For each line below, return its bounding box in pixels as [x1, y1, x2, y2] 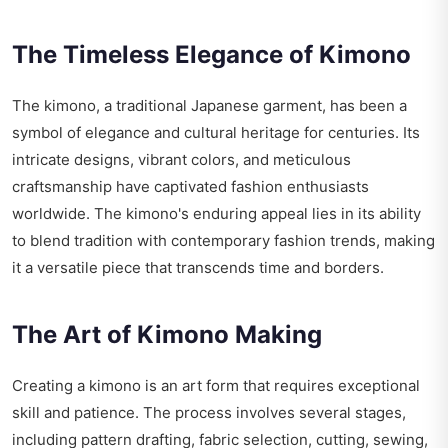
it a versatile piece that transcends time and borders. [12, 258, 384, 278]
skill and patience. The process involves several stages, [12, 403, 406, 423]
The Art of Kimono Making [12, 320, 322, 350]
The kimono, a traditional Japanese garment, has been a [12, 96, 407, 116]
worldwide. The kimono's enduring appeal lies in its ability [12, 204, 421, 224]
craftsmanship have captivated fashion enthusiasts [12, 177, 369, 197]
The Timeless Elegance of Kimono [12, 40, 411, 70]
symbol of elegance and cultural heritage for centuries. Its [12, 123, 420, 143]
